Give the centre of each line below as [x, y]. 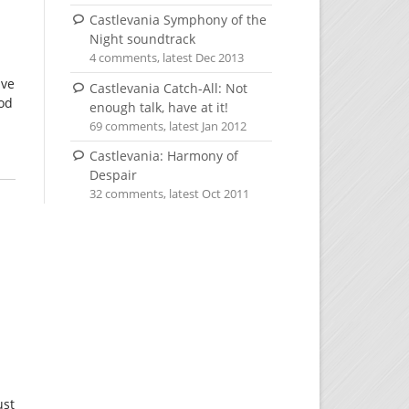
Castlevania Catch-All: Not [168, 88]
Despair [113, 175]
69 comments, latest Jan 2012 [168, 126]
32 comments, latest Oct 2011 [170, 194]
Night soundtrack [142, 39]
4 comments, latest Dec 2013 [167, 58]
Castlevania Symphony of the [178, 20]
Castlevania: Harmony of [163, 156]
